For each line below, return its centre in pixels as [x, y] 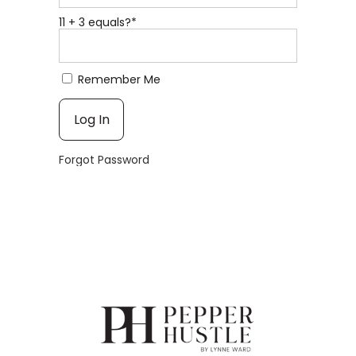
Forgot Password [104, 159]
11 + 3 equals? [95, 22]
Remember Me [118, 79]
